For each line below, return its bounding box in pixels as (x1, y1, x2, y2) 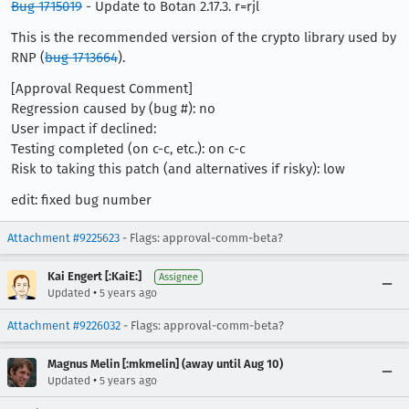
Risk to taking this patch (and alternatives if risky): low (11, 161, 345, 177)
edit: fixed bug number (11, 192, 152, 208)
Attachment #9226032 (7, 319, 121, 332)
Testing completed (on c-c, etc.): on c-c (11, 141, 246, 157)
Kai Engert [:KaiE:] (47, 269, 142, 283)
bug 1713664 (45, 49, 118, 66)
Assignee (159, 271, 198, 283)
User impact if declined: (11, 121, 156, 137)
